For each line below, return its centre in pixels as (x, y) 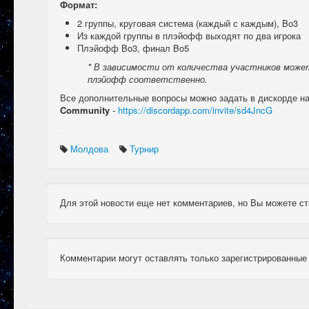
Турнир (146, 149)
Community (85, 110)
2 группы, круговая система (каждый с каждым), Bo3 (188, 23)
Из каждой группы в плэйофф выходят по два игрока (189, 36)
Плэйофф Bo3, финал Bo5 (133, 48)
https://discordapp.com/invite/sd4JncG (195, 110)
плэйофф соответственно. (148, 79)
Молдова (91, 149)
